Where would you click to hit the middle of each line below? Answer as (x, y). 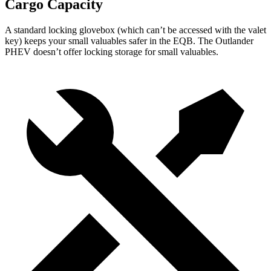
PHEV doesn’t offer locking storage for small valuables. (112, 52)
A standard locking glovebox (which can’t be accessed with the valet (135, 30)
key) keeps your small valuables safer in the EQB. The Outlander (129, 41)
